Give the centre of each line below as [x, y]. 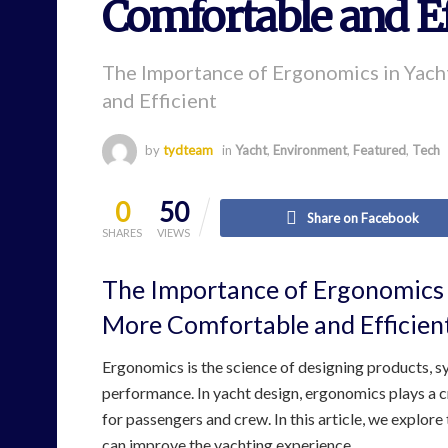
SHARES [122, 232]
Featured [379, 149]
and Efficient [159, 99]
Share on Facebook [362, 217]
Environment [310, 149]
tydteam [188, 149]
